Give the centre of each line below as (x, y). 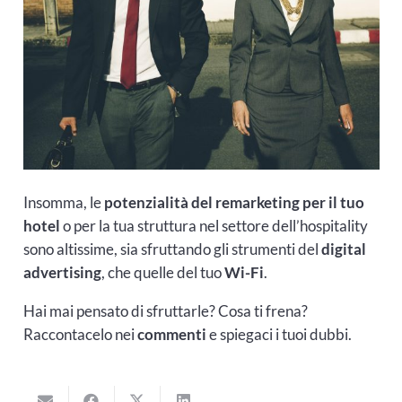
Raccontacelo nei (80, 335)
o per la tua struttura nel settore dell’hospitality (214, 226)
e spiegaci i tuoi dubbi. (279, 335)
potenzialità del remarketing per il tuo (234, 203)
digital (343, 249)
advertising (62, 273)
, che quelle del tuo (162, 273)
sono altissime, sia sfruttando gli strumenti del (172, 249)
